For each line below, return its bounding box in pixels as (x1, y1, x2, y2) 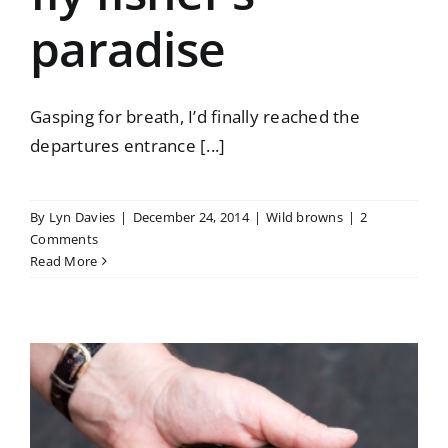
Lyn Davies (48, 208, 116, 227)
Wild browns (266, 208, 344, 227)
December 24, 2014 (132, 208, 249, 227)
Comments (30, 230, 99, 249)
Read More (30, 252, 98, 271)
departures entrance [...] (30, 134, 226, 158)
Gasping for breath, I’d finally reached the (30, 105, 360, 129)
